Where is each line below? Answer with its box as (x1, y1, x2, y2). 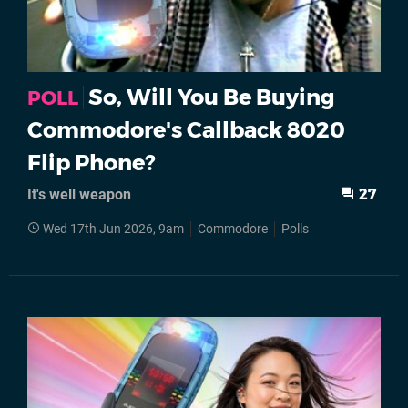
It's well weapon (27, 185, 131, 203)
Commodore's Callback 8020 (27, 116, 345, 143)
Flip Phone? (27, 148, 155, 176)
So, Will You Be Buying (88, 83, 335, 110)
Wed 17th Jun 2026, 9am (43, 220, 184, 237)
